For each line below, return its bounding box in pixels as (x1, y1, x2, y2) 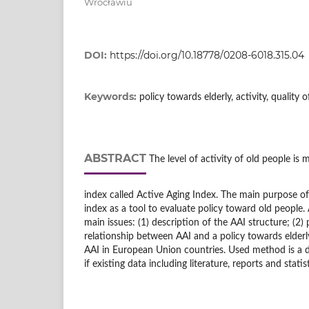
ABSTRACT (84, 151, 146, 165)
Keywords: (84, 90, 139, 103)
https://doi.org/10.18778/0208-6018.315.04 (110, 48, 304, 61)
